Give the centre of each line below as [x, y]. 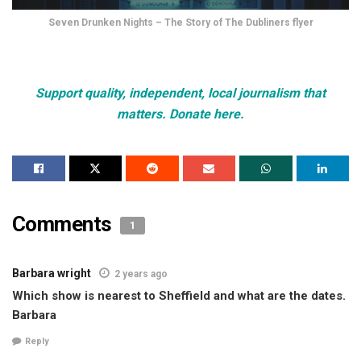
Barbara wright [52, 273]
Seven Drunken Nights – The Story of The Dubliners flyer [180, 22]
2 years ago [141, 274]
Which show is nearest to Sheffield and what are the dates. [179, 295]
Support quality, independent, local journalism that [180, 93]
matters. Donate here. [180, 114]
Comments [64, 224]
